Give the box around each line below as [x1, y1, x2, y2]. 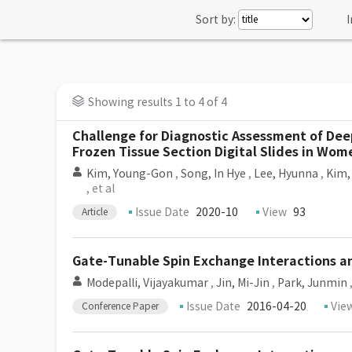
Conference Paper [82, 300, 159, 312]
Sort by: [196, 13, 236, 27]
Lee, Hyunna [254, 167, 318, 181]
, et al [86, 181, 115, 196]
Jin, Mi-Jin [216, 276, 269, 290]
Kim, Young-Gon [86, 167, 173, 181]
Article [82, 206, 108, 218]
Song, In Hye [181, 167, 246, 181]
